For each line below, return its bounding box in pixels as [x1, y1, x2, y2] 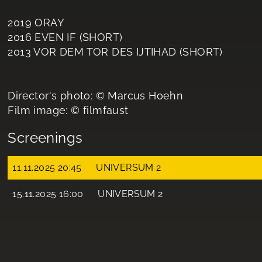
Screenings [8, 129, 83, 146]
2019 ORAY [8, 16, 64, 29]
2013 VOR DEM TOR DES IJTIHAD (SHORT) [8, 46, 223, 58]
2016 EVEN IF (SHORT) [8, 31, 123, 43]
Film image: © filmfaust [8, 104, 129, 116]
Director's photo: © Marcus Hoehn [8, 89, 184, 102]
